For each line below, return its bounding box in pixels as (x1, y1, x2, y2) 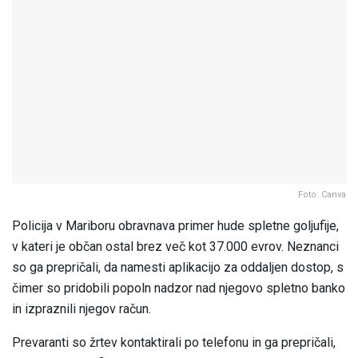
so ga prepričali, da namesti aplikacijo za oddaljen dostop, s (12, 260, 344, 276)
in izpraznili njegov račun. (12, 301, 151, 317)
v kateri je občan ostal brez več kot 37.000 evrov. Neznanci (12, 239, 339, 255)
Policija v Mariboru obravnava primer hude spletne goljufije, (12, 218, 339, 234)
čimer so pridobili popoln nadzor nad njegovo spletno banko (12, 280, 345, 296)
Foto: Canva (298, 189, 346, 201)
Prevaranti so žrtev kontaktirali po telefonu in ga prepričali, (12, 335, 336, 351)
